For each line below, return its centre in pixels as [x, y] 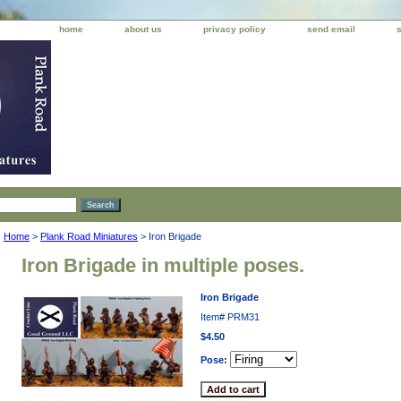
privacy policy [235, 29]
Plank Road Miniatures [89, 236]
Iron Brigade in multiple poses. [163, 265]
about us [143, 29]
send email [331, 29]
